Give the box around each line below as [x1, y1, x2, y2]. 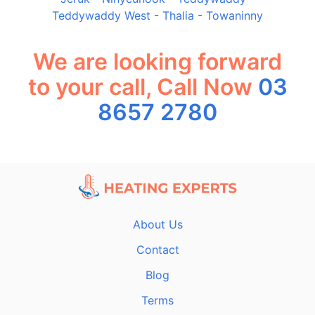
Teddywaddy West [52, 8, 150, 22]
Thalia [162, 8, 194, 22]
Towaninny [206, 8, 263, 22]
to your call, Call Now [27, 73, 258, 101]
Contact [136, 242, 179, 257]
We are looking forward [33, 48, 282, 76]
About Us [132, 217, 183, 231]
